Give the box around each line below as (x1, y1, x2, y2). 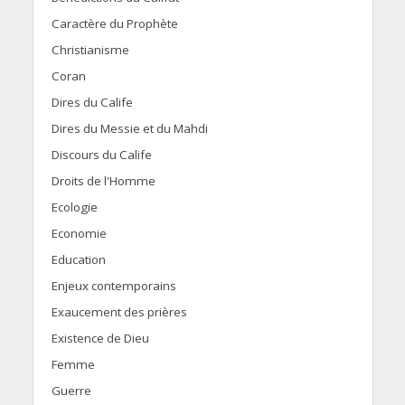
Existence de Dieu (51, 330, 149, 347)
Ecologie (51, 199, 98, 216)
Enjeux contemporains (51, 278, 176, 295)
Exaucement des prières (51, 304, 187, 321)
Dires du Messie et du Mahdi (51, 120, 208, 137)
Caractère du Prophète (51, 15, 178, 33)
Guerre (51, 382, 91, 400)
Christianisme (51, 42, 129, 59)
